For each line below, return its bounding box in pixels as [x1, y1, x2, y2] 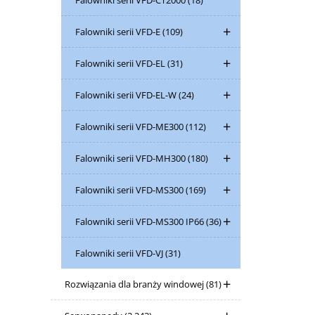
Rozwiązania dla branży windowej [65, 278, 206, 290]
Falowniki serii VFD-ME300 [75, 120, 186, 133]
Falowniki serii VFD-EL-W [75, 89, 179, 101]
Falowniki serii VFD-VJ [75, 247, 165, 259]
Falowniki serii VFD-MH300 [75, 152, 188, 165]
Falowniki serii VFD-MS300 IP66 [75, 215, 206, 228]
